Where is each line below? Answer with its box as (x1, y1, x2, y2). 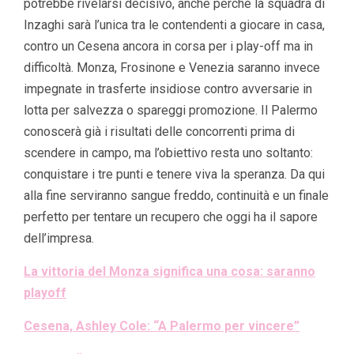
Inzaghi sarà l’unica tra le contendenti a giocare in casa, (24, 17, 325, 33)
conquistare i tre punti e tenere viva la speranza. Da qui (24, 167, 325, 183)
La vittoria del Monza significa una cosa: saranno (24, 264, 315, 280)
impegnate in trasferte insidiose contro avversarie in (24, 81, 312, 97)
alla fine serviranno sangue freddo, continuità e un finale (24, 188, 329, 204)
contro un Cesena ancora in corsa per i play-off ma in (24, 39, 313, 55)
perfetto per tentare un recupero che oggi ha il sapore (24, 209, 318, 225)
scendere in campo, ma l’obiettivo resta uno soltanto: (24, 145, 313, 161)
